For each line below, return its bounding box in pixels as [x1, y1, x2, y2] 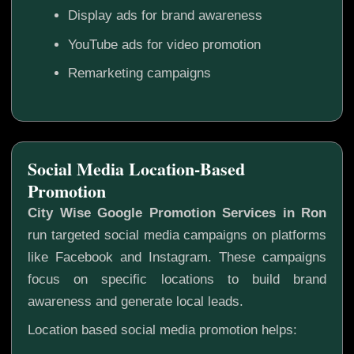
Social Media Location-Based [28, 155, 245, 182]
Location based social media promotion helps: [28, 322, 297, 338]
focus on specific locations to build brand [28, 271, 326, 287]
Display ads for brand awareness [68, 8, 262, 24]
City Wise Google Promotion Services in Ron [28, 205, 326, 220]
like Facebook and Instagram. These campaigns [28, 249, 326, 265]
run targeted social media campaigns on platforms [28, 227, 326, 243]
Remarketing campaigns [68, 66, 211, 81]
